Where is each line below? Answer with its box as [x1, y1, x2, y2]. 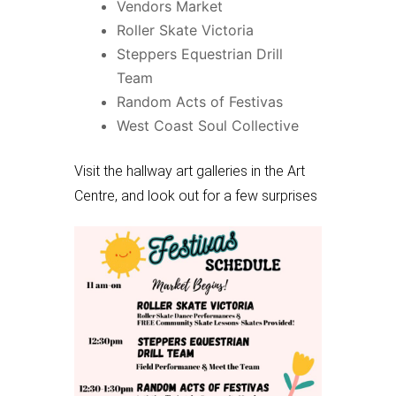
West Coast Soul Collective [117, 116, 299, 134]
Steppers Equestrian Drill [117, 44, 283, 63]
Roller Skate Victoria [117, 20, 254, 39]
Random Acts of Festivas [117, 92, 283, 110]
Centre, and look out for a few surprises [74, 187, 317, 204]
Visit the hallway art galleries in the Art [74, 162, 305, 179]
